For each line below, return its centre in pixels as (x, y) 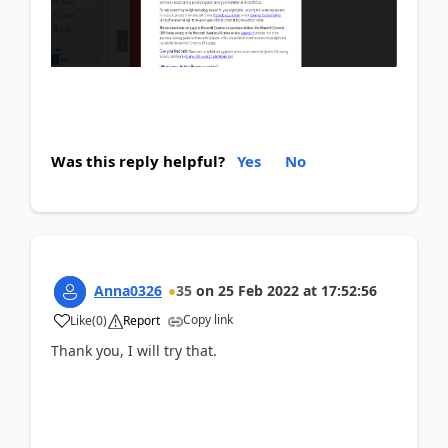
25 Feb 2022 (258, 290)
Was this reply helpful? (138, 160)
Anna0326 (128, 290)
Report (141, 320)
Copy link (208, 319)
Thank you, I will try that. (134, 350)
